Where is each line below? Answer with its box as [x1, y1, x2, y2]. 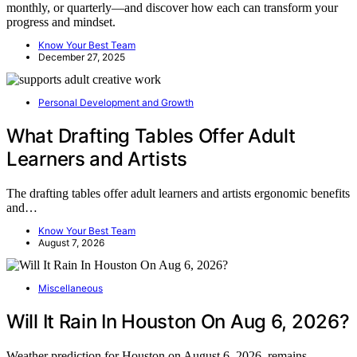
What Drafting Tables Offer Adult [6, 124, 296, 148]
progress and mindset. [6, 15, 116, 29]
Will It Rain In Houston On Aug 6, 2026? [6, 310, 350, 334]
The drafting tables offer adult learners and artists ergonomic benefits [6, 186, 350, 201]
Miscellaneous [38, 282, 103, 295]
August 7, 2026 [38, 237, 104, 249]
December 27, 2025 [38, 51, 125, 64]
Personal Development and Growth [38, 96, 194, 109]
